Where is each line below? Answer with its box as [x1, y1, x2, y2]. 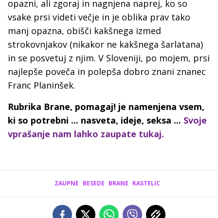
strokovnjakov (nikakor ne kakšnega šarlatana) [8, 38, 203, 50]
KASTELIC [132, 179, 160, 187]
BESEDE [82, 179, 105, 187]
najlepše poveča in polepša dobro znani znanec [8, 66, 206, 77]
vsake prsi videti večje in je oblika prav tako [8, 11, 190, 23]
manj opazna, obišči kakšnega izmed [8, 25, 161, 36]
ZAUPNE [54, 179, 79, 187]
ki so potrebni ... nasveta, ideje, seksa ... [8, 114, 183, 126]
